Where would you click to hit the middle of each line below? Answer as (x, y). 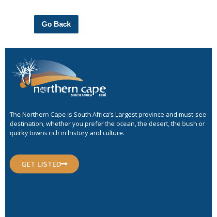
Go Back (56, 24)
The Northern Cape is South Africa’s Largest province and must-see (108, 115)
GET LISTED (41, 163)
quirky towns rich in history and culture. (67, 133)
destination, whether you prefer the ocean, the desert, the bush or (107, 124)
